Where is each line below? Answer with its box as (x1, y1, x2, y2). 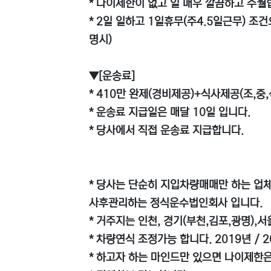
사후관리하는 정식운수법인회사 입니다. (88, 197, 263, 209)
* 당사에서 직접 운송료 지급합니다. (88, 125, 244, 137)
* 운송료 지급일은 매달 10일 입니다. (88, 106, 250, 119)
